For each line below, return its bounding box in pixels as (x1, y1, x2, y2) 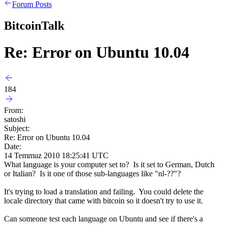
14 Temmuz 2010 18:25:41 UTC (4, 151, 108, 160)
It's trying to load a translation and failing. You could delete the (4, 187, 203, 196)
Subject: (4, 124, 30, 133)
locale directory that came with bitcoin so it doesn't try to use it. (4, 196, 203, 205)
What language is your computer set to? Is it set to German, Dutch (4, 160, 214, 169)
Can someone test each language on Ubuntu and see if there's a (4, 214, 203, 223)
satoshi (4, 115, 26, 124)
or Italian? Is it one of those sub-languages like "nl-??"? (4, 169, 181, 178)
